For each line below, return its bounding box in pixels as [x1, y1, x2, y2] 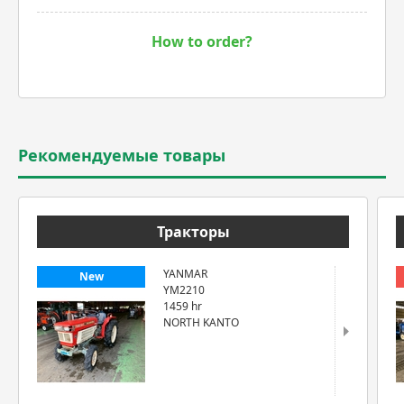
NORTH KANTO [163, 315, 239, 330]
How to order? [151, 32, 252, 51]
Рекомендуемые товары [18, 144, 225, 166]
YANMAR [163, 266, 207, 281]
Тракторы [156, 222, 230, 242]
